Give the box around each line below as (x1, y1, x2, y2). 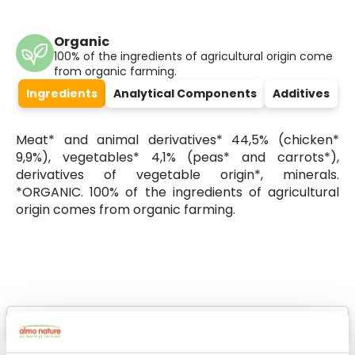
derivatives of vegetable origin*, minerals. (16, 166, 339, 184)
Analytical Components (113, 86, 257, 101)
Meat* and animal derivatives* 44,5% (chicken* (16, 131, 339, 149)
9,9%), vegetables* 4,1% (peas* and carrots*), (16, 148, 339, 166)
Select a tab (6, 303, 75, 319)
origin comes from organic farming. (16, 200, 235, 219)
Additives (272, 86, 330, 101)
